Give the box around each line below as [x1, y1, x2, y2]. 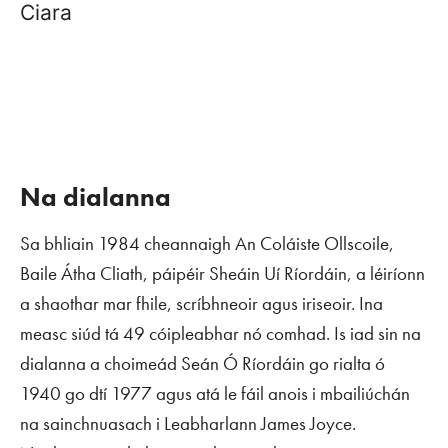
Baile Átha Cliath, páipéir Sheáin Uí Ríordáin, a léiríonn [20, 261, 425, 286]
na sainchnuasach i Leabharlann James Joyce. [20, 411, 356, 436]
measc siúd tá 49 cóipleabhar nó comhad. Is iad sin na [20, 321, 421, 346]
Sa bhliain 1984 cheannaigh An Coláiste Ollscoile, [20, 231, 394, 256]
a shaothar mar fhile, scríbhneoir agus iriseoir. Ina [20, 291, 383, 316]
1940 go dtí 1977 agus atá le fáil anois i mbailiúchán [20, 381, 410, 406]
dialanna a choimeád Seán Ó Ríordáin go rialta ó [20, 351, 385, 376]
